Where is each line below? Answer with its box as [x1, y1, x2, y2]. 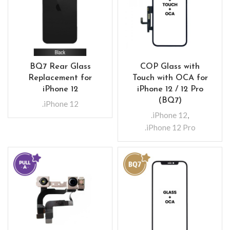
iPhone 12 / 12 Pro [137, 85, 203, 93]
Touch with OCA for [132, 74, 208, 82]
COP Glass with [140, 63, 200, 71]
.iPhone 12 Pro [144, 123, 196, 132]
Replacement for [28, 74, 92, 82]
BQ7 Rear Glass [29, 63, 91, 71]
